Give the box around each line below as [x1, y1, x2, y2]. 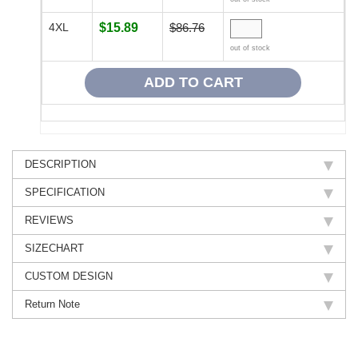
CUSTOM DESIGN [25, 270, 113, 283]
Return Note [25, 298, 80, 311]
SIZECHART [25, 242, 84, 255]
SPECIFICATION [25, 186, 105, 199]
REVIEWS [25, 214, 74, 227]
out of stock [230, 44, 270, 53]
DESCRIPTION [25, 158, 96, 171]
